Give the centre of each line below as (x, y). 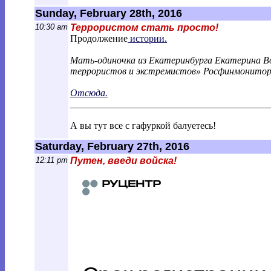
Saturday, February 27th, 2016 (112, 146)
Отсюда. (89, 93)
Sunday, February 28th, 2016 (109, 13)
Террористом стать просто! (144, 28)
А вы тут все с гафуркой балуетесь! (143, 126)
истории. (147, 38)
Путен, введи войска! (123, 161)
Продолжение (99, 38)
